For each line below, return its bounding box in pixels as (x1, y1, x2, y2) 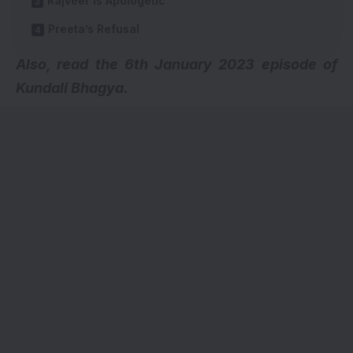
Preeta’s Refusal (48, 21, 139, 35)
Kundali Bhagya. (16, 79, 128, 96)
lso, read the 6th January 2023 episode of (26, 55, 337, 72)
